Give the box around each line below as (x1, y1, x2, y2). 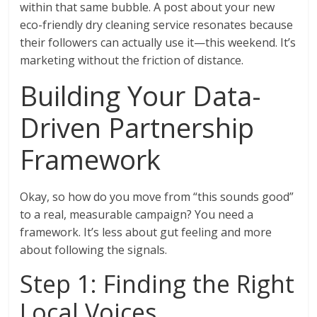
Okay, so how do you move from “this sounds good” (20, 189, 294, 205)
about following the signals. (20, 242, 168, 258)
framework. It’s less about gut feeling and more (20, 224, 272, 241)
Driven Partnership (20, 109, 255, 146)
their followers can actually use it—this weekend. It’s (20, 35, 296, 51)
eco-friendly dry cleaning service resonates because (20, 17, 294, 33)
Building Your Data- (20, 77, 262, 115)
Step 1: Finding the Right (20, 267, 295, 301)
